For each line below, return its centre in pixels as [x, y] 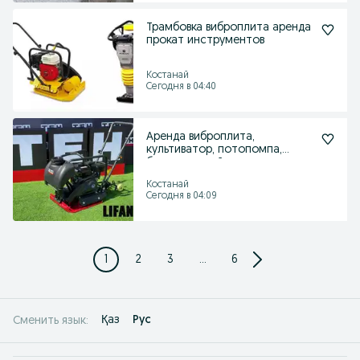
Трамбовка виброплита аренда [229, 28]
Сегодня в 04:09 [182, 196]
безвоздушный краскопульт [220, 163]
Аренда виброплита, [200, 137]
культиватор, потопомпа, [214, 150]
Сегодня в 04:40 [181, 87]
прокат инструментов [205, 41]
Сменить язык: [51, 321]
